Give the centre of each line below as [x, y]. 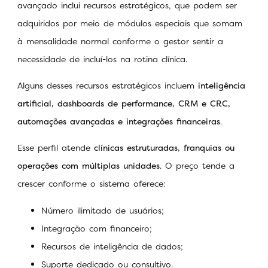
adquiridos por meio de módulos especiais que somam [130, 23]
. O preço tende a [197, 166]
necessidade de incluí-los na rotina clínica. [104, 59]
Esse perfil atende [56, 148]
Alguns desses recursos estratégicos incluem [108, 85]
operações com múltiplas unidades [89, 166]
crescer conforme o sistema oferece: [93, 184]
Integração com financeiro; [97, 228]
